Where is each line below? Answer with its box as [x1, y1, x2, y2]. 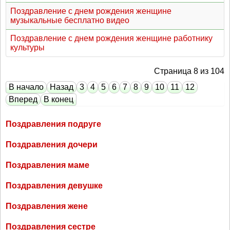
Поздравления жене [6, 202, 88, 210]
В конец [44, 95, 73, 104]
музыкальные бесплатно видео [10, 16, 129, 25]
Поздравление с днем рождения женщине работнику [10, 34, 213, 43]
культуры [10, 43, 45, 52]
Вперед [9, 95, 37, 104]
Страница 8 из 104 [154, 67, 224, 75]
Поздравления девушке [6, 181, 103, 190]
